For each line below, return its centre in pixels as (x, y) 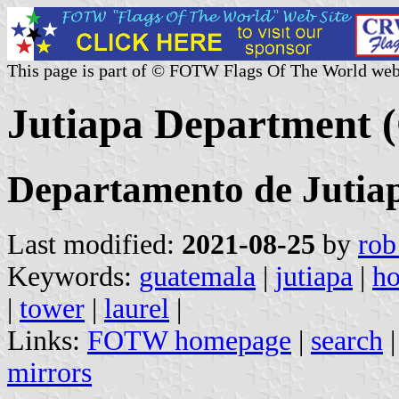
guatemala (197, 276)
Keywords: (73, 276)
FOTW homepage (189, 340)
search (347, 340)
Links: (47, 340)
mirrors (49, 372)
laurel (137, 308)
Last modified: (94, 244)
